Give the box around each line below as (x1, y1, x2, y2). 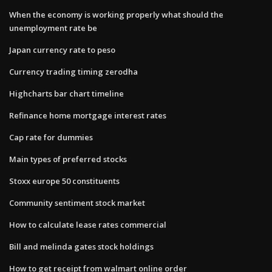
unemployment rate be (9, 22, 97, 33)
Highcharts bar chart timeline (9, 87, 124, 99)
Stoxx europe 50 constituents (9, 175, 120, 186)
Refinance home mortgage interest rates (9, 109, 166, 121)
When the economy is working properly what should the (9, 8, 223, 20)
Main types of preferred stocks (9, 153, 127, 165)
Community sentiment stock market (9, 197, 145, 208)
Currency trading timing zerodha (9, 66, 138, 77)
